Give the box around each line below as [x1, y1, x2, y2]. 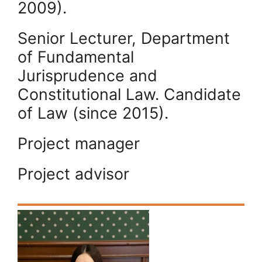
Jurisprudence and [18, 65, 157, 85]
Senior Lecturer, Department [18, 28, 230, 48]
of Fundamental [18, 47, 134, 67]
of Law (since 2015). [18, 103, 168, 123]
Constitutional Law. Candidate [18, 84, 241, 104]
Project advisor [18, 164, 129, 184]
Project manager [18, 133, 140, 153]
